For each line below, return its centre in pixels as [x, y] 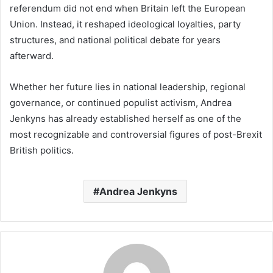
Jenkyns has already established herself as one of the [126, 119]
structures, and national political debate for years [115, 40]
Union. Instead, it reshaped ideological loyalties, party [125, 24]
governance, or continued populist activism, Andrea [121, 103]
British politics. [42, 151]
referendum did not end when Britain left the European [128, 9]
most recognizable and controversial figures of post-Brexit [136, 135]
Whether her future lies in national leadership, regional [128, 87]
